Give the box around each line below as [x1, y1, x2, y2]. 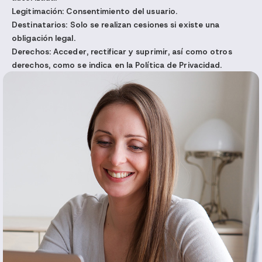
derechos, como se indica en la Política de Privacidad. [12, 60, 222, 71]
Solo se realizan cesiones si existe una [67, 19, 220, 30]
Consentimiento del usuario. [64, 6, 178, 17]
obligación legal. [12, 33, 75, 44]
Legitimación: [12, 6, 64, 17]
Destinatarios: [12, 19, 68, 30]
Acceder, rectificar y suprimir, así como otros [50, 46, 232, 57]
